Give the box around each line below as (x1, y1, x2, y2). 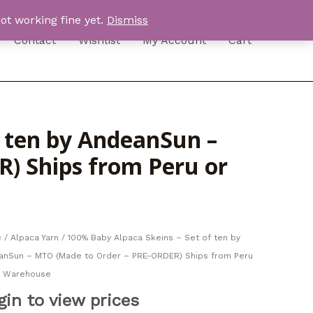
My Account (143, 34, 206, 47)
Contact (14, 34, 56, 47)
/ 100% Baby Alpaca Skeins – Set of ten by (58, 233, 240, 242)
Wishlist (78, 34, 120, 47)
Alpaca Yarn (10, 233, 59, 242)
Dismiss (107, 13, 148, 27)
